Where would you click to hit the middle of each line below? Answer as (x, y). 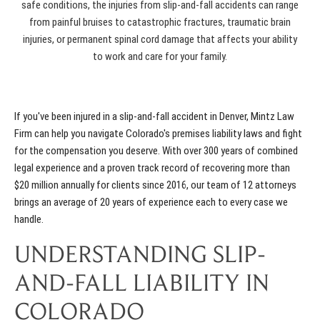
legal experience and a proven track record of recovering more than (152, 168)
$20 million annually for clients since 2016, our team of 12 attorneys (155, 185)
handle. (29, 220)
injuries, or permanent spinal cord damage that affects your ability (160, 40)
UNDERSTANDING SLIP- (140, 257)
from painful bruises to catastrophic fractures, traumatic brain (160, 22)
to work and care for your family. (160, 57)
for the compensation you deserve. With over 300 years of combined (156, 151)
